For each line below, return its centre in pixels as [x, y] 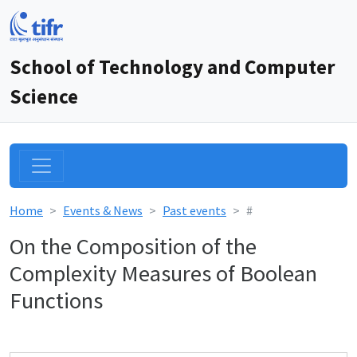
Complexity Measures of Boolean [163, 273]
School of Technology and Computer [172, 67]
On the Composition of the [133, 246]
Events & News [103, 210]
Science [44, 96]
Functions [56, 300]
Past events [194, 210]
